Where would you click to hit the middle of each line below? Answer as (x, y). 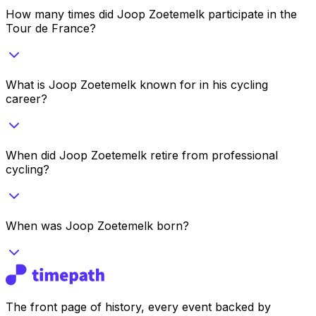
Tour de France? (51, 28)
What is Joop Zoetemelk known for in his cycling (137, 84)
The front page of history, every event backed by (138, 306)
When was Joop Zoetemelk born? (97, 225)
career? (26, 98)
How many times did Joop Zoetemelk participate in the (151, 14)
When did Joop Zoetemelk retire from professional (142, 155)
